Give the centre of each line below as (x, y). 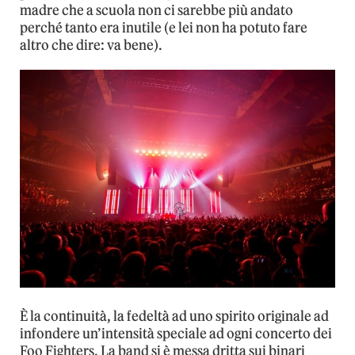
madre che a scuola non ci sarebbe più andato (157, 11)
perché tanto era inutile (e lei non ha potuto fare (164, 28)
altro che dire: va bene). (91, 46)
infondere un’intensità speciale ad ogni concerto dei (176, 334)
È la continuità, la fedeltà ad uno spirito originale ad (174, 317)
